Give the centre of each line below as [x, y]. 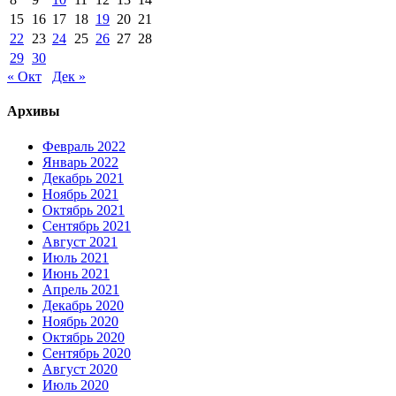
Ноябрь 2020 [80, 321]
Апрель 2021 [81, 289]
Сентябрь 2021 [87, 225]
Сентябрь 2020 [87, 353]
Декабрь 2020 [83, 305]
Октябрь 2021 [84, 209]
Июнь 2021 [76, 273]
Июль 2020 [76, 385]
